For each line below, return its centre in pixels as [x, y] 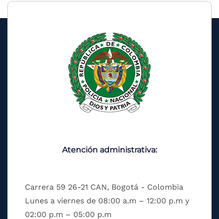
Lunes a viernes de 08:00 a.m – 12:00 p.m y [107, 201]
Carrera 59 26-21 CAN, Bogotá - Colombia [104, 187]
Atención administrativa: [109, 150]
